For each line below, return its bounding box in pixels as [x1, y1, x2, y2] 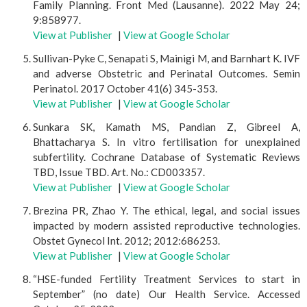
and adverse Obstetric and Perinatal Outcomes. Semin [33, 67, 300, 79]
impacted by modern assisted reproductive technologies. [33, 219, 300, 232]
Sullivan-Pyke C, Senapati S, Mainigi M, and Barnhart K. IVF [33, 52, 300, 64]
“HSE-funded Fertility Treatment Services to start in [33, 273, 300, 285]
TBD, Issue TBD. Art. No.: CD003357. [33, 166, 205, 178]
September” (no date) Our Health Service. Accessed [33, 288, 300, 300]
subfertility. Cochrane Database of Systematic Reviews [33, 151, 300, 163]
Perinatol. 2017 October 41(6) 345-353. [33, 82, 217, 95]
